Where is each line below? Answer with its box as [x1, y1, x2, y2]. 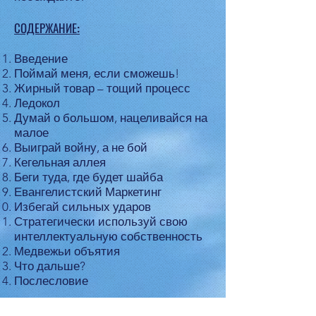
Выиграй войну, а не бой [14, 140, 147, 154]
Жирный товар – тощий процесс [14, 81, 190, 95]
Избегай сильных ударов [14, 200, 151, 214]
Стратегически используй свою [14, 214, 188, 229]
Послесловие [14, 274, 88, 288]
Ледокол [14, 96, 60, 110]
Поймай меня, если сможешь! [14, 66, 179, 80]
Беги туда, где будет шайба [14, 170, 163, 184]
